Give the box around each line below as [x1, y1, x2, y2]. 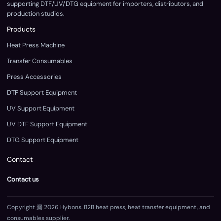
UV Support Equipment [7, 104, 74, 112]
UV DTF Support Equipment [7, 119, 87, 128]
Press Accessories [7, 72, 62, 81]
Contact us [7, 175, 39, 184]
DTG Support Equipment [7, 135, 78, 144]
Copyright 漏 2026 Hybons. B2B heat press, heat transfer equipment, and [7, 203, 210, 211]
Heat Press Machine [7, 40, 65, 49]
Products [7, 24, 36, 34]
